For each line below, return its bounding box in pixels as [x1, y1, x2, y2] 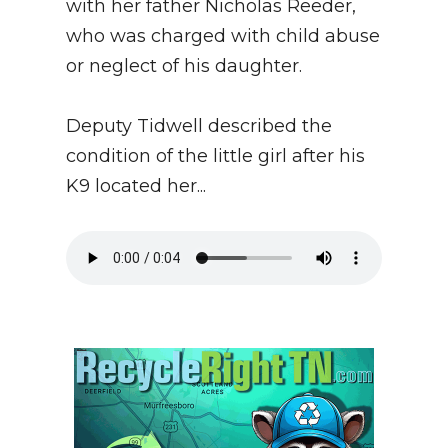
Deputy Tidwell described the [66, 115, 332, 138]
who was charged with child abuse [66, 25, 380, 48]
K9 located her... [66, 175, 206, 198]
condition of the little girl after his [66, 145, 365, 168]
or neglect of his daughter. [66, 55, 302, 78]
